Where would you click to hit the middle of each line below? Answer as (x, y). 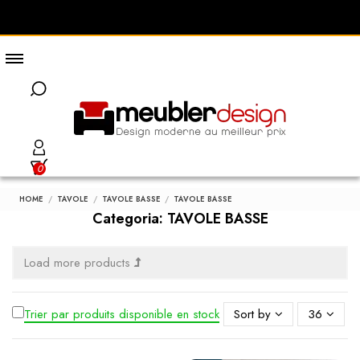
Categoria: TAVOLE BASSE (180, 218)
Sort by (252, 314)
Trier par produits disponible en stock (122, 314)
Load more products (79, 262)
